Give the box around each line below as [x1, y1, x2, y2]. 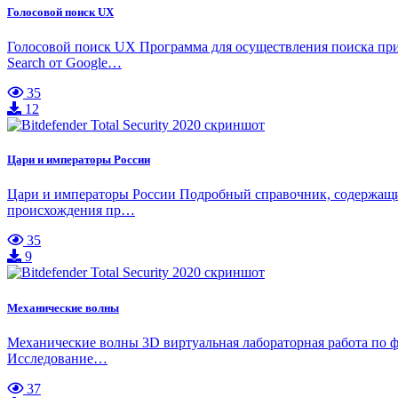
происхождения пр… [7, 203, 135, 219]
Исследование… [7, 350, 107, 366]
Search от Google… [7, 55, 122, 71]
